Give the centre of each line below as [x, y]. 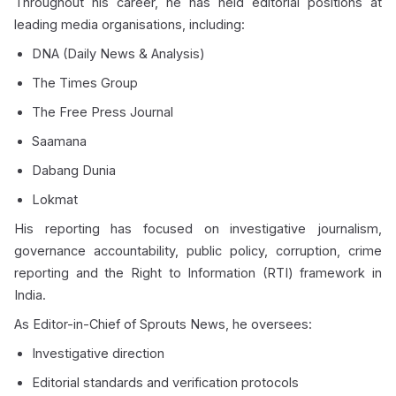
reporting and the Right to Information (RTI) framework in [198, 273]
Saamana [59, 141]
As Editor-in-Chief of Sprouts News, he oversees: [163, 324]
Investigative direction [98, 353]
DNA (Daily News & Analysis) [118, 53]
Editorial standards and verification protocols [165, 382]
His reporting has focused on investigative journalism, [198, 228]
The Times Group [85, 83]
